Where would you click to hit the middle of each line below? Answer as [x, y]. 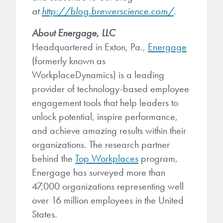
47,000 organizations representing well [108, 186]
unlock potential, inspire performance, [105, 116]
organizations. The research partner [101, 144]
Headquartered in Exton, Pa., [90, 47]
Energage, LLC [86, 33]
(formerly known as [69, 61]
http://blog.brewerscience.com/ [108, 11]
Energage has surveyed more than [99, 172]
